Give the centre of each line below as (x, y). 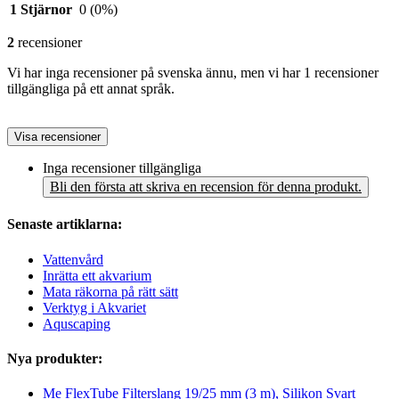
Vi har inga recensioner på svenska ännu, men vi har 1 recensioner (193, 73)
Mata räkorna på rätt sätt (110, 291)
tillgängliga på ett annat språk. (91, 89)
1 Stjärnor (41, 10)
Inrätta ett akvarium (97, 275)
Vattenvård (73, 259)
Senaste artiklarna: (65, 224)
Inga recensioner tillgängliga (122, 168)
